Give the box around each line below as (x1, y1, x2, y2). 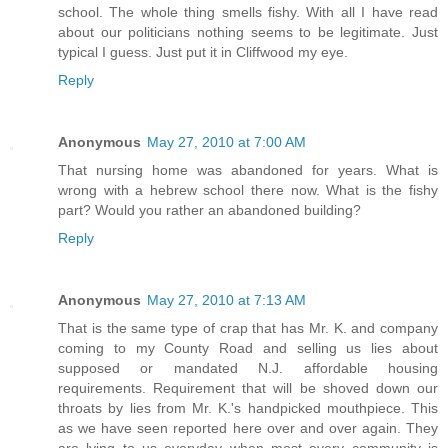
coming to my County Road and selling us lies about (58, 340, 438, 357)
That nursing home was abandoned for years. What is (58, 162, 438, 179)
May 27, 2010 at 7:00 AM (147, 134, 306, 151)
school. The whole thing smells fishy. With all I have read (58, 4, 438, 21)
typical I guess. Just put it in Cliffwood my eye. (58, 44, 348, 61)
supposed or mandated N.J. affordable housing (58, 360, 438, 377)
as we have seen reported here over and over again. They (58, 420, 438, 437)
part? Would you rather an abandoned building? (58, 202, 361, 219)
